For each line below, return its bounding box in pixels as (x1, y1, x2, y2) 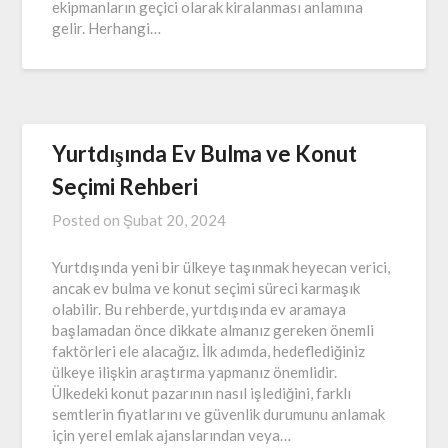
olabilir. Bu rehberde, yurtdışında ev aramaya (52, 299, 347, 318)
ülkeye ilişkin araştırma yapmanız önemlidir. (52, 362, 338, 381)
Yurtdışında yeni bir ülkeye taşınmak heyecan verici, (52, 257, 391, 276)
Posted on (52, 210, 124, 229)
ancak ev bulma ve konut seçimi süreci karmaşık (52, 278, 361, 297)
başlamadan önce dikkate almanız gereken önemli (52, 320, 375, 339)
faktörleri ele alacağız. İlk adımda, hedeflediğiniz (52, 341, 366, 360)
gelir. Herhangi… (52, 18, 162, 37)
